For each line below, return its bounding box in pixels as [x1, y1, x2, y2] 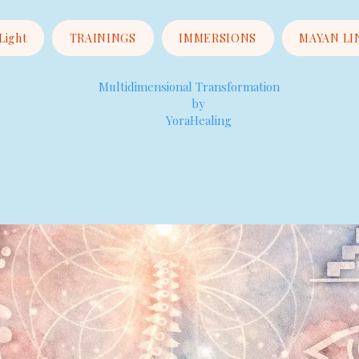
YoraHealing [99, 112, 232, 128]
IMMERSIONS [179, 30, 257, 46]
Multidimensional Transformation [99, 79, 280, 95]
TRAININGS [69, 30, 136, 46]
